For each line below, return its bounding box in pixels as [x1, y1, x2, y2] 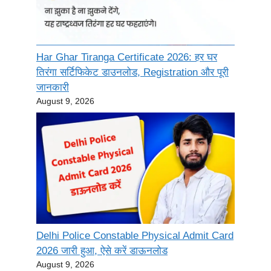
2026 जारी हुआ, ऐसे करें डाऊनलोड [36, 245, 168, 257]
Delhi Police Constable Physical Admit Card [36, 230, 233, 242]
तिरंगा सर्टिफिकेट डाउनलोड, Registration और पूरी [36, 67, 229, 79]
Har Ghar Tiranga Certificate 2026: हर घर [36, 51, 217, 64]
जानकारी [36, 82, 69, 94]
